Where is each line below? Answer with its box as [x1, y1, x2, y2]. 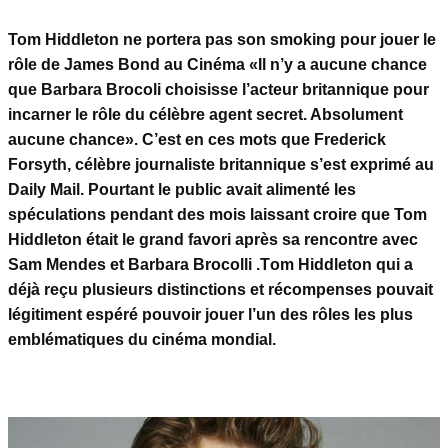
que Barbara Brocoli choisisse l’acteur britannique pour [8, 81, 429, 99]
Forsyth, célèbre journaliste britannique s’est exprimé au [8, 156, 434, 174]
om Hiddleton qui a [270, 256, 413, 274]
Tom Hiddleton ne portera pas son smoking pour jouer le [8, 31, 436, 49]
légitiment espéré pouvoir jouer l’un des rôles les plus [8, 306, 413, 324]
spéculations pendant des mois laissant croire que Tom [8, 206, 427, 224]
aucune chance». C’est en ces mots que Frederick [8, 131, 386, 149]
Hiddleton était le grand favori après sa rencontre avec [8, 231, 418, 249]
